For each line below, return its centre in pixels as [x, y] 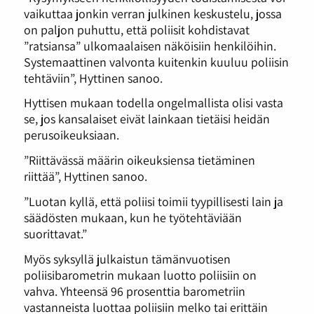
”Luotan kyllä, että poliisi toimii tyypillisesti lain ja [153, 201]
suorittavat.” [55, 233]
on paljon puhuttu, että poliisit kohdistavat [136, 29]
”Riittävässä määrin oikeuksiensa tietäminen [139, 160]
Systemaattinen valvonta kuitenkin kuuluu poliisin [156, 61]
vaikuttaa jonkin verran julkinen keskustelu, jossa [152, 13]
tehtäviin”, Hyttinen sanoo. [93, 77]
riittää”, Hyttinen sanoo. [85, 176]
